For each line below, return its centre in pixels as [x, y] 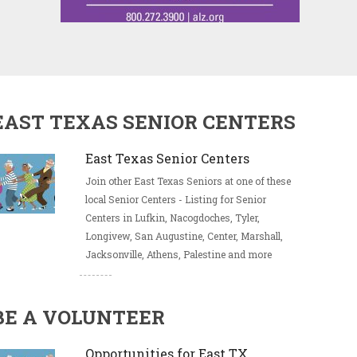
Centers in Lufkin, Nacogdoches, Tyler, [173, 218]
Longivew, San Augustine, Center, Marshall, [184, 236]
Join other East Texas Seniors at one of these [188, 181]
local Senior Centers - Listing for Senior [176, 199]
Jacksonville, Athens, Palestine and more [179, 254]
